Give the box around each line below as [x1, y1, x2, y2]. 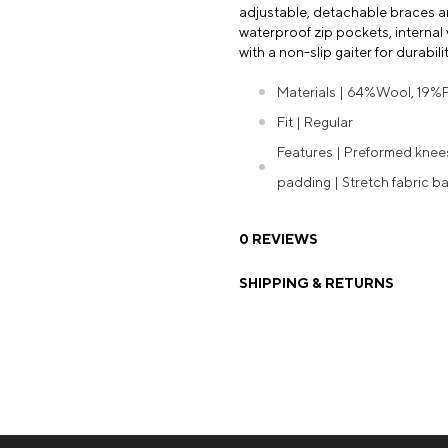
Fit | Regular [277, 114, 353, 130]
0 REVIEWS [239, 231, 318, 247]
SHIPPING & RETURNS [239, 275, 394, 291]
